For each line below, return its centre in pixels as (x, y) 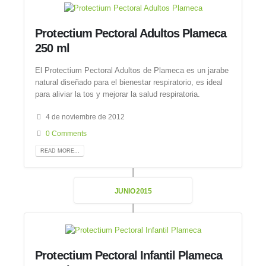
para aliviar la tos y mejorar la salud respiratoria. (118, 94)
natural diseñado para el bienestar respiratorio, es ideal (129, 82)
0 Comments (66, 134)
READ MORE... (60, 151)
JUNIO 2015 (133, 191)
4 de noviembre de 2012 (85, 117)
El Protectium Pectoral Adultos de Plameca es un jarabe (132, 70)
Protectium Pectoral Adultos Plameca (131, 34)
